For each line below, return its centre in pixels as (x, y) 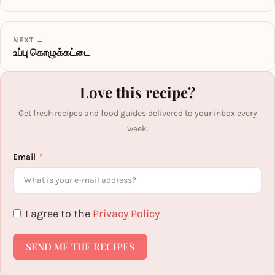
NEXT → (29, 40)
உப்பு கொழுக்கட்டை (51, 52)
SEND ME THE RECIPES (80, 246)
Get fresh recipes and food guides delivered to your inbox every (137, 113)
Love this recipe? (137, 92)
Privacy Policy (126, 213)
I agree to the (59, 213)
